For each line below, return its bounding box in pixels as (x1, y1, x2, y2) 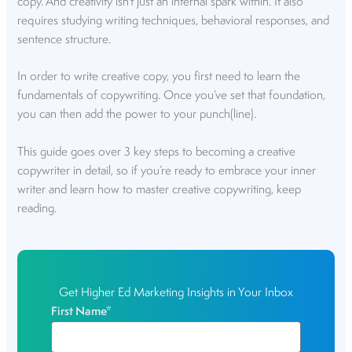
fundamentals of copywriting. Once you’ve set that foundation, (17, 90, 326, 103)
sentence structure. (17, 33, 112, 46)
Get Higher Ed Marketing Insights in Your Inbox (59, 286, 293, 299)
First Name (51, 306, 107, 318)
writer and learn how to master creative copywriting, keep (17, 183, 302, 196)
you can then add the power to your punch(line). (17, 108, 257, 122)
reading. (17, 202, 57, 215)
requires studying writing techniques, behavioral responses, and (17, 14, 330, 27)
